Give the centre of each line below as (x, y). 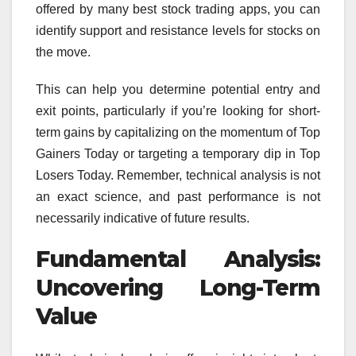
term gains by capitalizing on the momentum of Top (178, 133)
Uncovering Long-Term (178, 288)
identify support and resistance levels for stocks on (178, 31)
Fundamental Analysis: (178, 259)
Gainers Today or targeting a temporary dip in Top (178, 154)
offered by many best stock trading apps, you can (178, 10)
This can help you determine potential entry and (178, 90)
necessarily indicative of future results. (143, 219)
